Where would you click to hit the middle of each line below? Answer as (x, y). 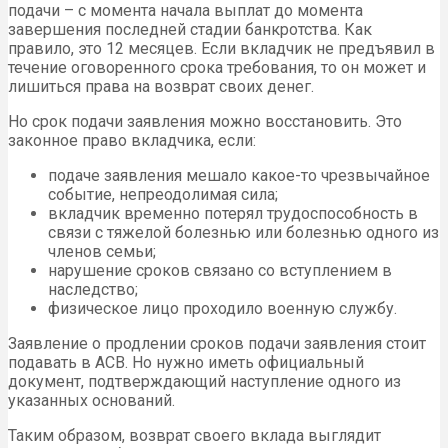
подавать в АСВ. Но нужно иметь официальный (186, 363)
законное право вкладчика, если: (132, 141)
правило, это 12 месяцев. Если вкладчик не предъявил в (221, 49)
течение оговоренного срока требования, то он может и (217, 68)
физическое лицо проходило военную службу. (222, 309)
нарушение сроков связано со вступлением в (220, 271)
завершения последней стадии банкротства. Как (190, 30)
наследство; (93, 290)
